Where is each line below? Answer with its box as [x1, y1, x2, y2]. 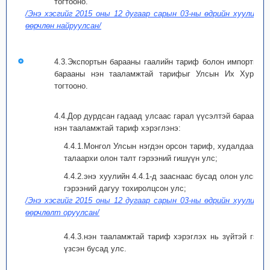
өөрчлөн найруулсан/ [25, 21, 101, 30]
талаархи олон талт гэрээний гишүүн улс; [64, 154, 218, 163]
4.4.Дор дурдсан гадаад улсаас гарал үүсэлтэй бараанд [54, 111, 263, 121]
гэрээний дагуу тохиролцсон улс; [64, 184, 186, 193]
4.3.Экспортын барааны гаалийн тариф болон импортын [54, 57, 263, 66]
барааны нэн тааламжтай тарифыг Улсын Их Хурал [54, 69, 263, 78]
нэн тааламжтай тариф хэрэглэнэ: [54, 124, 181, 133]
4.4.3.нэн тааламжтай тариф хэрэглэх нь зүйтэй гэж [64, 232, 263, 241]
